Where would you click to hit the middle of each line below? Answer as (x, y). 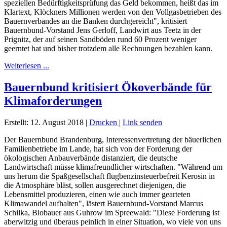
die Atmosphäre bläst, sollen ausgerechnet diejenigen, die (95, 185)
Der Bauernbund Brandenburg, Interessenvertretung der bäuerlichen (113, 139)
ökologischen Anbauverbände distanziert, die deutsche (91, 158)
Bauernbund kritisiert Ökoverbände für (108, 87)
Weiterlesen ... (27, 65)
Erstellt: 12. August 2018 (44, 122)
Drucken (104, 122)
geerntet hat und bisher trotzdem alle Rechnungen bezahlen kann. (108, 48)
